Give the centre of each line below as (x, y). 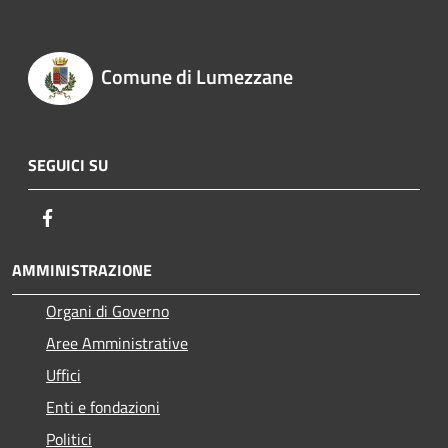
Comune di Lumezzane (196, 77)
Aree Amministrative (117, 342)
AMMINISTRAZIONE (82, 269)
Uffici (63, 374)
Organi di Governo (107, 310)
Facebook (90, 216)
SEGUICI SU (68, 164)
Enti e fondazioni (103, 406)
